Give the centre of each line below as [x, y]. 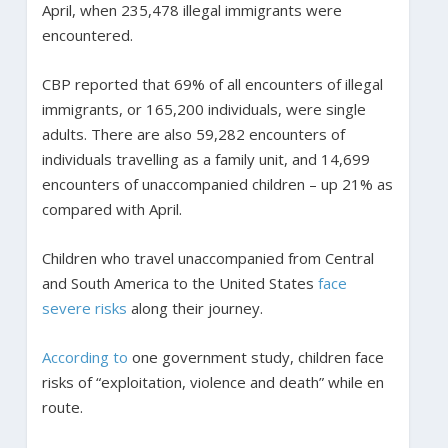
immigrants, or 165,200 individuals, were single [203, 108]
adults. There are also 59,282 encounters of [193, 133]
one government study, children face [255, 356]
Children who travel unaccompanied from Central [207, 257]
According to [84, 356]
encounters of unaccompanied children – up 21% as [217, 183]
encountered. [87, 34]
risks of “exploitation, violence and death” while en [212, 381]
